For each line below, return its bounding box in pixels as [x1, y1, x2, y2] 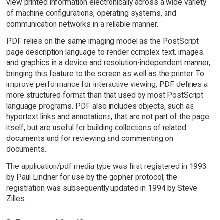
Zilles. [6, 194, 26, 204]
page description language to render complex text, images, [6, 47, 205, 57]
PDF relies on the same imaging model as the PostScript [6, 36, 199, 46]
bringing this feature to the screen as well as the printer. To [6, 69, 204, 79]
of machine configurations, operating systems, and [6, 8, 176, 18]
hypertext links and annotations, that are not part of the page [6, 112, 209, 122]
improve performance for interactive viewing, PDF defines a [6, 80, 208, 89]
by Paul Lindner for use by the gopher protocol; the [6, 172, 177, 182]
